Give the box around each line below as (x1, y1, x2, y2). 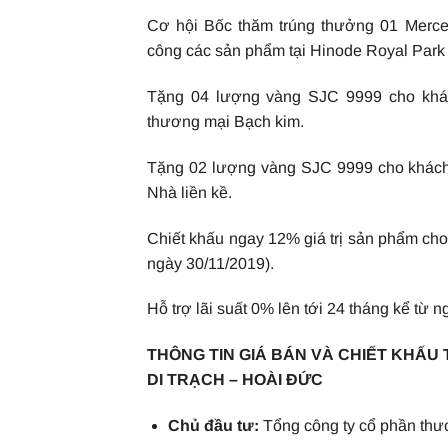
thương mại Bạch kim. (147, 112, 304, 130)
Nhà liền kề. (147, 183, 232, 201)
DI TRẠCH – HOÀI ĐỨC (147, 371, 323, 389)
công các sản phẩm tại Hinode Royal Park (147, 42, 445, 60)
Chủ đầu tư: (167, 416, 259, 434)
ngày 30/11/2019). (147, 254, 274, 272)
